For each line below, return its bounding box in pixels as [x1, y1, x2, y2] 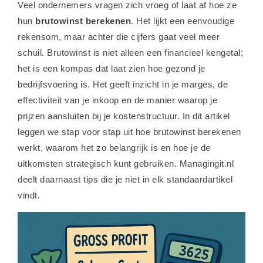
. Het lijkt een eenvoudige [131, 16, 234, 26]
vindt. [18, 190, 40, 200]
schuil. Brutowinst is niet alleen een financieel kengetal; [18, 48, 243, 58]
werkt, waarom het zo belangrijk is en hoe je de [18, 143, 211, 153]
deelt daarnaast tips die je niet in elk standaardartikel [18, 174, 232, 184]
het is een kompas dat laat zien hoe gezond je [18, 63, 205, 73]
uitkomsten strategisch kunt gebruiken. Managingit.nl [18, 159, 234, 168]
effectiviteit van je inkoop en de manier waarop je [18, 95, 217, 105]
